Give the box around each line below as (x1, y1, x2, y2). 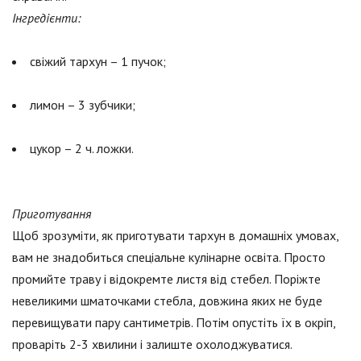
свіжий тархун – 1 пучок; (30, 53, 166, 70)
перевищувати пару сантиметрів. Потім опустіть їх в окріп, (12, 314, 335, 331)
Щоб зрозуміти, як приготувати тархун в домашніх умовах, (12, 227, 338, 244)
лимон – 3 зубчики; (30, 97, 135, 114)
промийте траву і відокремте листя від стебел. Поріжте (12, 271, 321, 288)
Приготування (12, 205, 91, 222)
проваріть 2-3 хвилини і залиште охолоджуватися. (12, 336, 293, 353)
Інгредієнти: (12, 10, 81, 27)
